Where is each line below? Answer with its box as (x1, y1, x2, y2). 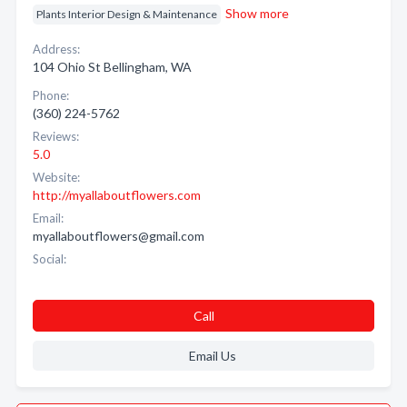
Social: (33, 252, 66, 266)
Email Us (188, 348, 236, 363)
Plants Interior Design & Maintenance (36, 7, 217, 21)
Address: (33, 42, 80, 56)
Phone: (33, 88, 69, 103)
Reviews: (33, 129, 79, 144)
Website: (33, 170, 80, 184)
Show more (225, 5, 289, 21)
